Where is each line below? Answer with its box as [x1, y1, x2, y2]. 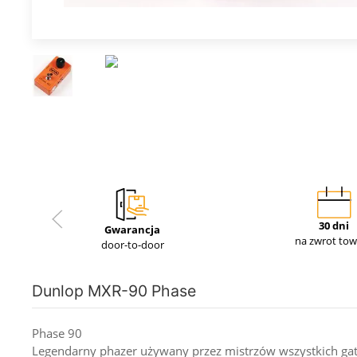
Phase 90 [32, 324, 82, 341]
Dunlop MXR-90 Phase [32, 280, 196, 300]
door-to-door [100, 237, 164, 252]
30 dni [319, 218, 350, 233]
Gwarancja [104, 222, 161, 237]
